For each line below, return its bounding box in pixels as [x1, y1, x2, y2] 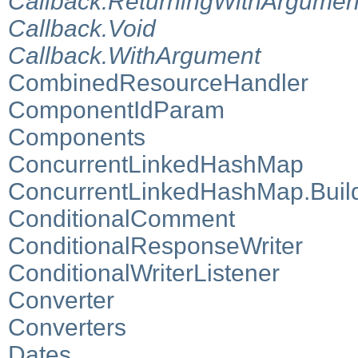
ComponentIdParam [8, 96, 225, 123]
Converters [8, 313, 126, 340]
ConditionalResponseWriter [8, 232, 303, 259]
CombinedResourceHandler [8, 69, 308, 96]
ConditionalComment [8, 205, 235, 232]
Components [8, 123, 145, 150]
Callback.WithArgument [8, 42, 261, 69]
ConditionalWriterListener [8, 259, 280, 286]
